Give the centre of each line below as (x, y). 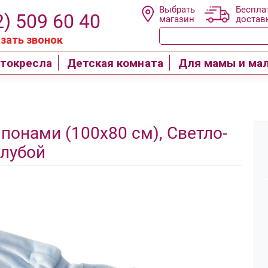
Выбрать (177, 10)
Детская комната (115, 63)
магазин (177, 19)
